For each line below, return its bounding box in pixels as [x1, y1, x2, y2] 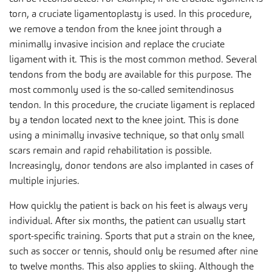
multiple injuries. [9, 174, 80, 187]
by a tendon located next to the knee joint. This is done [9, 113, 239, 126]
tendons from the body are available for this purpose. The [9, 67, 251, 81]
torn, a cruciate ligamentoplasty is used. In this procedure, [9, 7, 252, 20]
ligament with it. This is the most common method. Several [9, 52, 257, 66]
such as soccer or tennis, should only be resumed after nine [9, 244, 258, 257]
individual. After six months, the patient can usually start [9, 214, 245, 227]
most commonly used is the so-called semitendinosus [9, 83, 234, 96]
